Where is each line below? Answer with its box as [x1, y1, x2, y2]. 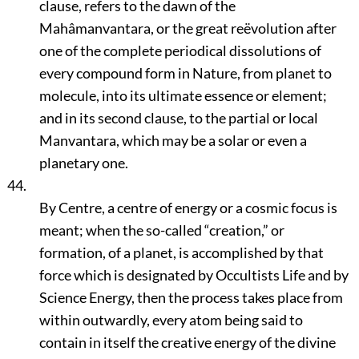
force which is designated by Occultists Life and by [38, 266, 349, 284]
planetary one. [38, 154, 128, 171]
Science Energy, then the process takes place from [38, 288, 343, 306]
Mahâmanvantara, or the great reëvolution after [38, 19, 337, 37]
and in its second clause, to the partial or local [38, 109, 318, 127]
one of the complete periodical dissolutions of [38, 42, 321, 59]
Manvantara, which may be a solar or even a [38, 131, 307, 149]
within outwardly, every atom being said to [38, 311, 303, 329]
